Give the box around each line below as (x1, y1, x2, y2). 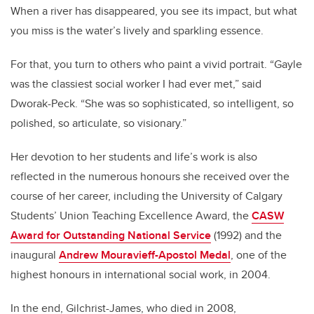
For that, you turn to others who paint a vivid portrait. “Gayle (11, 55, 302, 72)
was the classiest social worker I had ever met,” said (11, 75, 261, 92)
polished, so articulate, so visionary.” (11, 114, 189, 131)
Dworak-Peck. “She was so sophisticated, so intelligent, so (11, 95, 294, 111)
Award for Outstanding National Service (11, 226, 211, 243)
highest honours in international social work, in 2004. (11, 266, 273, 282)
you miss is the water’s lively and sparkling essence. (11, 22, 269, 39)
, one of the (231, 246, 287, 263)
